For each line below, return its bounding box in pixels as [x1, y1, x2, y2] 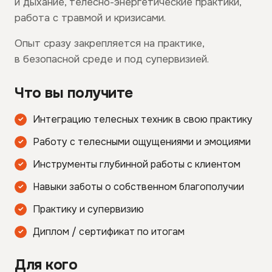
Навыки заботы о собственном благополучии [33, 180, 244, 194]
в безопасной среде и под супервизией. [15, 53, 209, 66]
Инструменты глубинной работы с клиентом [33, 158, 240, 171]
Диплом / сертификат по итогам [33, 225, 185, 239]
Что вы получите [15, 84, 133, 103]
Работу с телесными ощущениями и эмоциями [33, 135, 251, 149]
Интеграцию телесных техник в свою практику [33, 113, 253, 126]
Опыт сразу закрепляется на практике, [15, 37, 204, 50]
